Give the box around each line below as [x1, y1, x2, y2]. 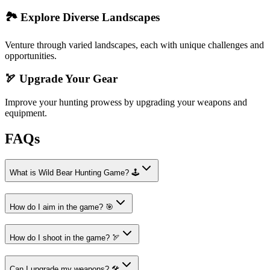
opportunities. [5, 50, 57, 61]
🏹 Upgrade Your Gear [5, 72, 118, 86]
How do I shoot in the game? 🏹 [10, 233, 120, 243]
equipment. [5, 108, 47, 118]
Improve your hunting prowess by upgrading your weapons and [5, 97, 247, 107]
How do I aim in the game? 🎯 [10, 202, 113, 212]
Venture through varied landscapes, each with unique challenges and [5, 39, 264, 50]
